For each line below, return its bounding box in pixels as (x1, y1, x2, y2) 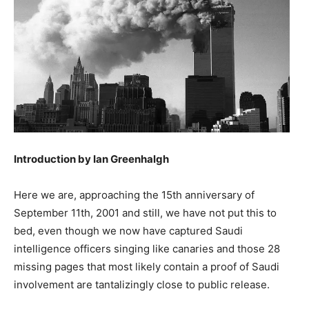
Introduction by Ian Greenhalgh (14, 152, 169, 166)
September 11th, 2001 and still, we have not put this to (14, 206, 277, 219)
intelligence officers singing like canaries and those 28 (14, 241, 280, 255)
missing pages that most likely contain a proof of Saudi (14, 259, 279, 273)
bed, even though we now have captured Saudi (14, 223, 243, 237)
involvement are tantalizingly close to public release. (14, 277, 270, 291)
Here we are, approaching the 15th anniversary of (14, 188, 255, 201)
